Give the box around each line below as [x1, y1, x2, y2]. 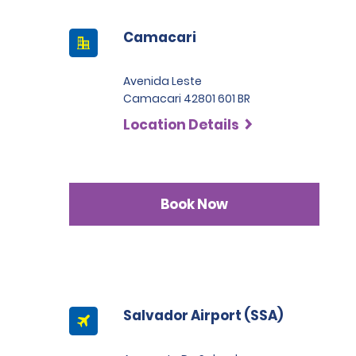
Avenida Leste [123, 73, 202, 89]
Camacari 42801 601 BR [123, 91, 250, 106]
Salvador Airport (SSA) [123, 306, 283, 325]
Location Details [123, 115, 239, 134]
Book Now [161, 194, 229, 214]
